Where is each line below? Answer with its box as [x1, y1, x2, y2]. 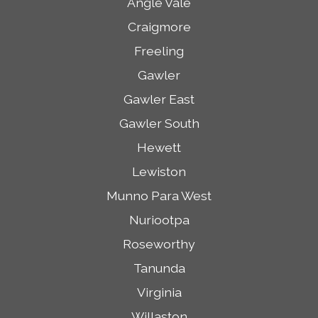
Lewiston [132, 164, 186, 179]
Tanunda [133, 261, 185, 275]
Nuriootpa [128, 212, 190, 227]
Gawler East [124, 92, 194, 106]
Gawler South [119, 116, 199, 131]
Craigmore [127, 19, 191, 34]
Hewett [137, 140, 181, 155]
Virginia [136, 285, 182, 300]
